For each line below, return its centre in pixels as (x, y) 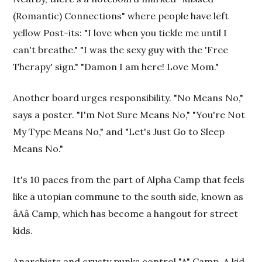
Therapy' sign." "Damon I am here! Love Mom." (116, 67)
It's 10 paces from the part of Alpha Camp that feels (129, 180)
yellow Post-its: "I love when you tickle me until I (120, 33)
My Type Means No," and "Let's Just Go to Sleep (119, 132)
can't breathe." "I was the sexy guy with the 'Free (121, 50)
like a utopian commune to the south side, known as (128, 196)
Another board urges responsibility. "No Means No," (128, 98)
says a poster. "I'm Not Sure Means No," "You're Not (129, 115)
